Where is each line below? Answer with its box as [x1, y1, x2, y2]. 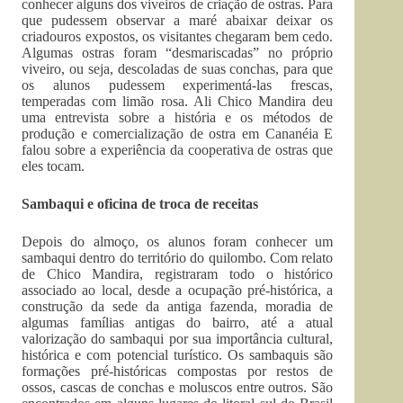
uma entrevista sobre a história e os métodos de [22, 110, 334, 125]
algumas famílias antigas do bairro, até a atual [22, 315, 334, 330]
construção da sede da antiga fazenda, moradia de [22, 299, 334, 314]
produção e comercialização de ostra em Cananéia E [22, 126, 334, 141]
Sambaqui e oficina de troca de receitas [22, 196, 258, 211]
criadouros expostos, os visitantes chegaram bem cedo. [22, 29, 334, 44]
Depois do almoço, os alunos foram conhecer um [22, 234, 334, 249]
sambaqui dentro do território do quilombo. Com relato [22, 250, 334, 265]
